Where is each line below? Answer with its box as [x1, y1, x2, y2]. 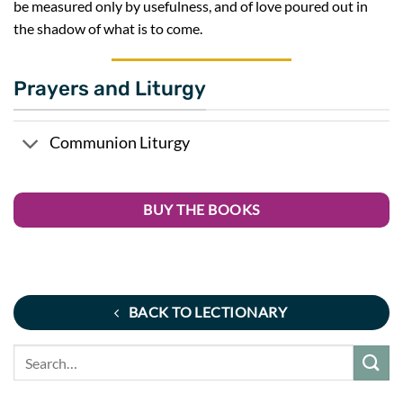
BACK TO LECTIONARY [128, 304, 288, 321]
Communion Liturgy [49, 133, 191, 153]
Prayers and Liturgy [13, 76, 206, 102]
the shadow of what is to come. [13, 20, 202, 38]
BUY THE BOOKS [143, 201, 260, 218]
